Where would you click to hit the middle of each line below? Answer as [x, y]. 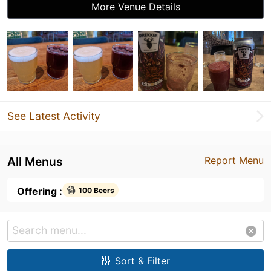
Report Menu [234, 160]
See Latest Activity [54, 116]
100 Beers [96, 190]
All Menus [35, 162]
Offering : [40, 191]
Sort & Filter [142, 261]
